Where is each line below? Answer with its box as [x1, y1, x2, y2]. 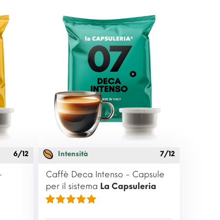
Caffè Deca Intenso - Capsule [46, 169, 165, 180]
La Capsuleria [100, 181, 157, 192]
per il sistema [46, 181, 101, 192]
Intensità [58, 150, 88, 159]
